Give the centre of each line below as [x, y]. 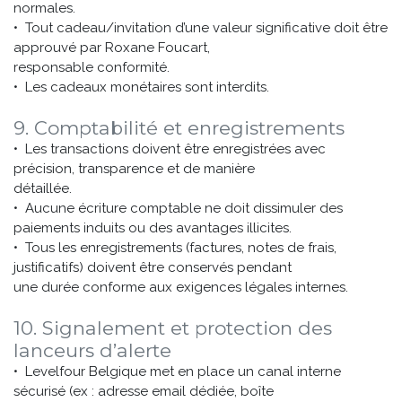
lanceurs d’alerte [92, 350]
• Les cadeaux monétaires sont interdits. [141, 87]
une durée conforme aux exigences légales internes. [181, 287]
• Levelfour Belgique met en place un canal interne [177, 371]
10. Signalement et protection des [173, 328]
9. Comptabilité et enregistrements [179, 128]
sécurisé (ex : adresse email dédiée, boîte [144, 391]
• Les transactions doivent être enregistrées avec [170, 149]
